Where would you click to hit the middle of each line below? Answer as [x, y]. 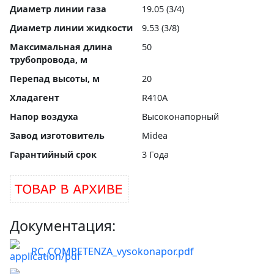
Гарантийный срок [53, 155]
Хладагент [35, 98]
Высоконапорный [180, 117]
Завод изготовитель [57, 136]
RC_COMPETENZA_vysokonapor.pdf [113, 252]
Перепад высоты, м [55, 79]
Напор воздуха [44, 117]
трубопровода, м [49, 60]
